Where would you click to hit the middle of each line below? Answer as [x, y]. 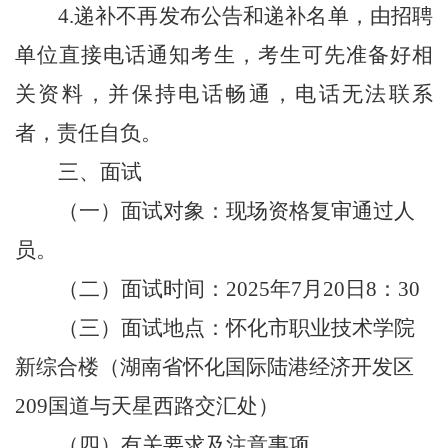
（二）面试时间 [131, 289]
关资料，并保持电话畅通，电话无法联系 [224, 94]
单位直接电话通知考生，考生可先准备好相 [224, 55]
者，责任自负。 [88, 133]
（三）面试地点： [142, 328]
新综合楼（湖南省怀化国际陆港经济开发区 [214, 367]
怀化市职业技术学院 [320, 328]
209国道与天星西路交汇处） [147, 406]
